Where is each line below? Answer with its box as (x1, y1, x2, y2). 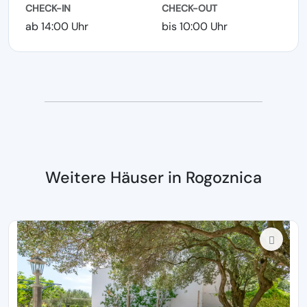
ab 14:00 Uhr (25, 19, 88, 34)
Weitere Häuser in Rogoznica (45, 167, 262, 188)
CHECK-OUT (162, 2, 217, 14)
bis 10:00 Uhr (162, 19, 228, 34)
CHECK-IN (25, 2, 71, 14)
